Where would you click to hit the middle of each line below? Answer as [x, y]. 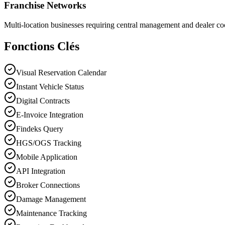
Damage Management [51, 199]
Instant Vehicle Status [50, 86]
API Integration [41, 171]
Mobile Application [47, 157]
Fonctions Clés [42, 46]
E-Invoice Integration [50, 115]
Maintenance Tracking [51, 213]
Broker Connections [48, 185]
